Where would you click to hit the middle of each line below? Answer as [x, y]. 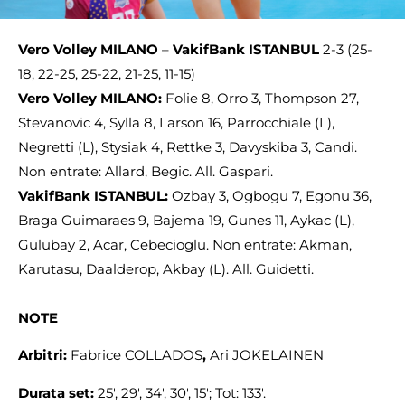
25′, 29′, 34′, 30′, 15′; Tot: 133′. [182, 392]
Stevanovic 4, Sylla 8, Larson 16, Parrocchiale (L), [176, 122]
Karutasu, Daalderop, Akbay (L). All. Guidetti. [166, 269]
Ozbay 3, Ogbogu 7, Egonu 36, [272, 196]
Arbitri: [44, 355]
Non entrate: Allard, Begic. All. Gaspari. [146, 171]
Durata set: [58, 392]
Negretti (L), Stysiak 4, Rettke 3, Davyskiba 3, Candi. [188, 147]
